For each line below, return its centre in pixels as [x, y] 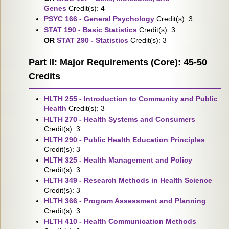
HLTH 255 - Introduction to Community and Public [131, 99]
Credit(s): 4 [87, 8]
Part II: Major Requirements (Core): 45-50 [118, 62]
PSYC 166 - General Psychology [99, 19]
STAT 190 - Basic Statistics [90, 30]
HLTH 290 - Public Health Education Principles [124, 140]
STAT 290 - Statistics [93, 40]
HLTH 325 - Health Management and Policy [118, 160]
